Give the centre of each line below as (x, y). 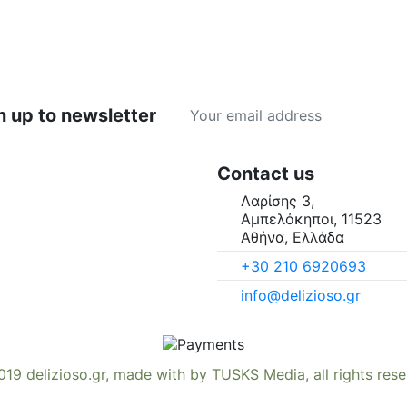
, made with (148, 374)
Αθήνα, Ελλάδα (292, 237)
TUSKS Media (258, 374)
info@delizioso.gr (300, 296)
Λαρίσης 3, (277, 200)
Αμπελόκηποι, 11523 (311, 218)
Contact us (266, 173)
